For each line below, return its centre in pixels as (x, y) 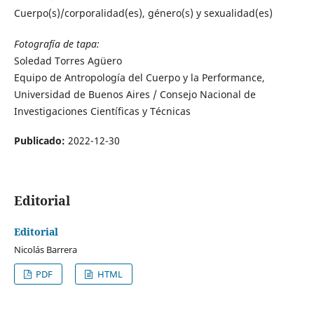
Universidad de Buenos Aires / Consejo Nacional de (135, 94)
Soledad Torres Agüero (68, 60)
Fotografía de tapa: (56, 43)
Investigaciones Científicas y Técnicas (102, 111)
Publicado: (41, 141)
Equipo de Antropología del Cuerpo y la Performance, (139, 77)
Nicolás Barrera (45, 250)
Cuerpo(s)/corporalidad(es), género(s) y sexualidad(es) (143, 13)
